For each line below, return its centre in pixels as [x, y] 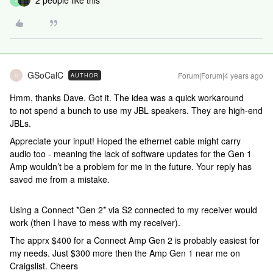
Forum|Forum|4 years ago [221, 75]
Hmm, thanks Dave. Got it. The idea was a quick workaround [127, 97]
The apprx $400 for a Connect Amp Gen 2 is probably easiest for [135, 240]
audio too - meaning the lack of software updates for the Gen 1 [131, 154]
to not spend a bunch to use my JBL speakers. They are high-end [136, 110]
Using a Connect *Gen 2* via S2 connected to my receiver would [133, 210]
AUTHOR [85, 75]
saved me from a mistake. [61, 179]
